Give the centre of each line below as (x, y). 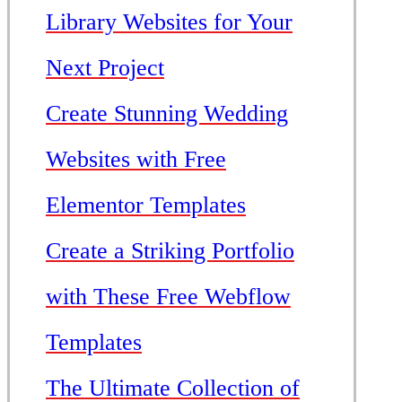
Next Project (105, 67)
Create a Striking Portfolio (170, 250)
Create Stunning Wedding (167, 113)
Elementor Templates (146, 205)
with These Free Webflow (168, 296)
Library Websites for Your (169, 22)
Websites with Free (136, 159)
